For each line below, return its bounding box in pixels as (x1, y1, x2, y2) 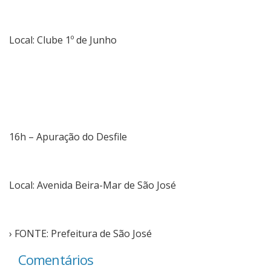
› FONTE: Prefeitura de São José (9, 226, 152, 240)
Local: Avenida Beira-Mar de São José (9, 178, 176, 192)
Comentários (18, 250, 94, 269)
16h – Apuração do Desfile (9, 129, 127, 143)
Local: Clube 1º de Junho (9, 33, 117, 47)
